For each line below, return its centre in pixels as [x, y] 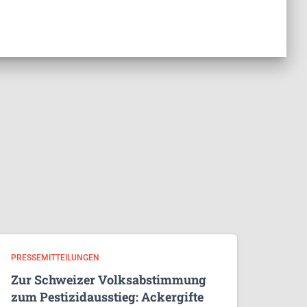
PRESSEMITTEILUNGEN [55, 258]
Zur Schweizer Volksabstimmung [109, 280]
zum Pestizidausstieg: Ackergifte [107, 297]
